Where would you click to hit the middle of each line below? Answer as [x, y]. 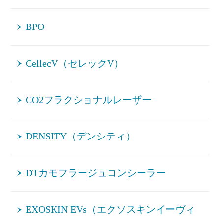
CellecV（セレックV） [75, 63]
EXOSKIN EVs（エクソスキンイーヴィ [110, 210]
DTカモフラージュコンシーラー [96, 173]
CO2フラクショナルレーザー [89, 100]
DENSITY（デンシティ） [81, 137]
